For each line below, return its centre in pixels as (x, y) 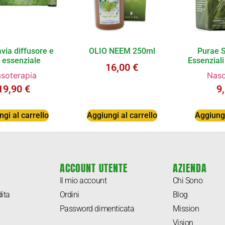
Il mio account (83, 181)
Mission (186, 209)
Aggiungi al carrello (122, 115)
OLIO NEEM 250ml (122, 51)
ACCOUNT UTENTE (93, 168)
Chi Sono (188, 181)
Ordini (69, 195)
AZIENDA (190, 168)
